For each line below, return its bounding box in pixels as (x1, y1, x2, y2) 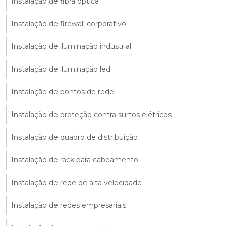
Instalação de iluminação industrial (11, 41, 131, 51)
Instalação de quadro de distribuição (11, 132, 138, 142)
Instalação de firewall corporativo (11, 19, 126, 28)
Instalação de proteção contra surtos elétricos (11, 109, 172, 119)
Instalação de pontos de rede (11, 87, 114, 96)
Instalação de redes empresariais (11, 200, 126, 210)
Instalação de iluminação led (11, 64, 110, 74)
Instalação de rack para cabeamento (11, 155, 138, 164)
